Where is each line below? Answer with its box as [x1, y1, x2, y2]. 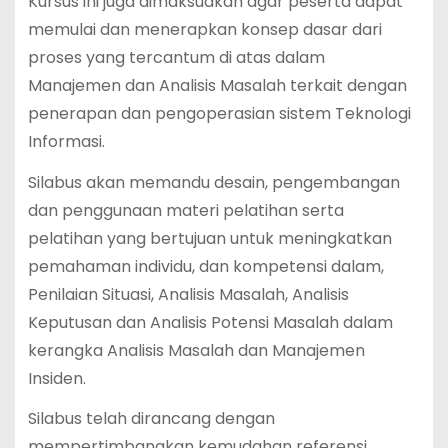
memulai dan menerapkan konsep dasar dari [27, 17, 382, 41]
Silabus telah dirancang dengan [27, 407, 275, 431]
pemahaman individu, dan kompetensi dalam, [27, 254, 384, 278]
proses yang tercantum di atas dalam [27, 45, 325, 69]
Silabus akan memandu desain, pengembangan [27, 170, 400, 194]
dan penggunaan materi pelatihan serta [27, 198, 344, 222]
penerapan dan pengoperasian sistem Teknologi [27, 101, 411, 125]
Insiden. [27, 366, 86, 390]
